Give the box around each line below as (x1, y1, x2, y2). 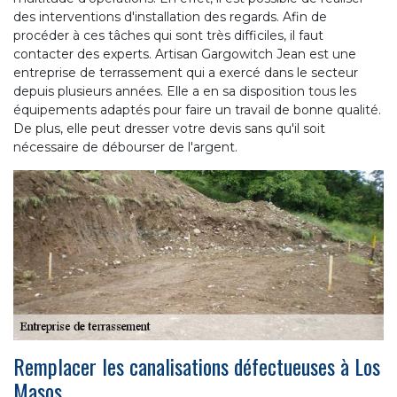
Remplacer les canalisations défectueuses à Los (13, 349, 380, 382)
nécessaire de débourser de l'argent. (13, 138, 237, 155)
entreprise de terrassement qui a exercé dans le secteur (13, 64, 358, 81)
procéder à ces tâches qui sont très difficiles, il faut (13, 27, 323, 43)
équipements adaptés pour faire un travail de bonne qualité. (13, 101, 381, 118)
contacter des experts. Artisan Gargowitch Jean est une (13, 45, 356, 62)
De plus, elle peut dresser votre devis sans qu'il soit (13, 120, 325, 136)
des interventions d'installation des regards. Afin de (13, 8, 327, 25)
